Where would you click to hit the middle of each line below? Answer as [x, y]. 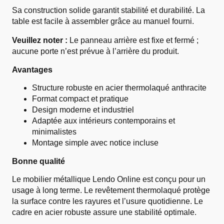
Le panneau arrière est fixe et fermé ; [133, 40]
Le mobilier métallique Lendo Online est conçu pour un [109, 179]
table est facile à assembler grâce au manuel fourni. [103, 21]
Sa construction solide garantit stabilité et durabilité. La [108, 10]
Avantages [32, 70]
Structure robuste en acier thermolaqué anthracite [119, 88]
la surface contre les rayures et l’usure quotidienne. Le [107, 201]
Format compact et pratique [80, 99]
